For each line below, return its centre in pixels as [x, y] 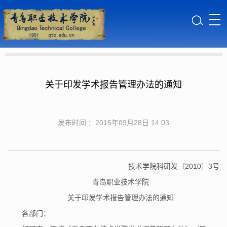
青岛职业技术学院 [121, 182]
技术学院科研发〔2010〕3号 [174, 166]
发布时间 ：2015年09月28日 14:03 [113, 122]
